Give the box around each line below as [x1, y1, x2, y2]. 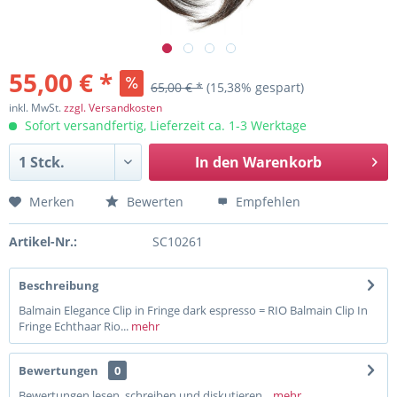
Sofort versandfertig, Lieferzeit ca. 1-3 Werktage [21, 117, 307, 134]
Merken [29, 193, 74, 210]
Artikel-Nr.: [9, 233, 77, 250]
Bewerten [123, 193, 183, 210]
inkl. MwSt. [9, 100, 64, 115]
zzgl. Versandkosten [64, 100, 162, 115]
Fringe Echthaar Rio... [19, 318, 128, 334]
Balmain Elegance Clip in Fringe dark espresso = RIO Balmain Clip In [19, 302, 368, 318]
